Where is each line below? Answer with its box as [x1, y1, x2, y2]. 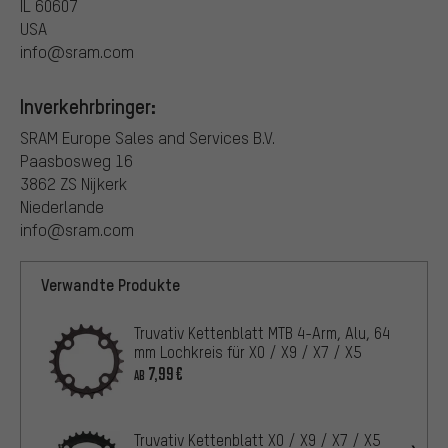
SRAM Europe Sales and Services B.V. [20, 127, 275, 149]
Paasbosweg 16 [20, 150, 133, 172]
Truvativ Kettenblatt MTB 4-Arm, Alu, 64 [134, 323, 390, 344]
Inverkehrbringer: [20, 93, 156, 120]
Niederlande [20, 196, 104, 218]
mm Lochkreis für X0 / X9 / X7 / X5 [134, 342, 362, 363]
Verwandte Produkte [41, 274, 180, 296]
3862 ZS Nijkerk [20, 173, 127, 195]
